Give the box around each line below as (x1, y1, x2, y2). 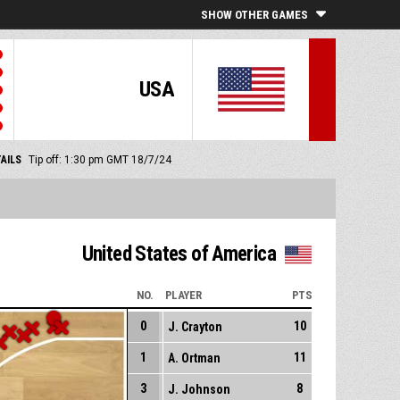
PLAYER (164, 288, 202, 303)
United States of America (81, 242, 277, 267)
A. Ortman (167, 351, 221, 366)
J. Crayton (167, 320, 222, 335)
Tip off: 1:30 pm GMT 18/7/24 (29, 154, 171, 166)
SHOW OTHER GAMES (201, 8, 308, 21)
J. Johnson (167, 382, 230, 397)
